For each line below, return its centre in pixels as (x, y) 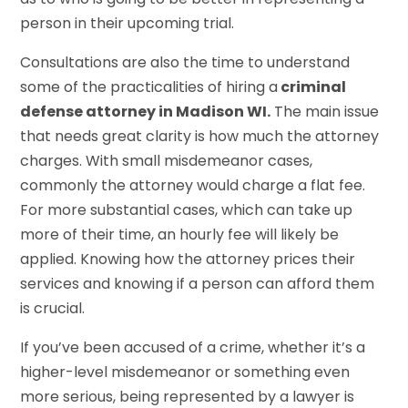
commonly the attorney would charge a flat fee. (193, 185)
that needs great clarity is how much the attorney (200, 136)
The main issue (325, 111)
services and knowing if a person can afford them (198, 283)
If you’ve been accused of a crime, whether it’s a (193, 347)
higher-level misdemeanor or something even (185, 372)
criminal (314, 87)
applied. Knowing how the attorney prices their (188, 259)
